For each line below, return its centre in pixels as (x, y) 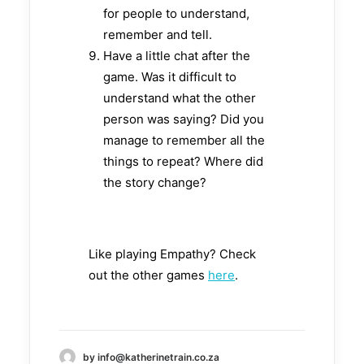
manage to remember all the (184, 141)
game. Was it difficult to (170, 77)
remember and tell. (158, 35)
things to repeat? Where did (183, 162)
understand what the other (180, 98)
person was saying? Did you (184, 119)
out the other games (148, 275)
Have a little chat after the (177, 56)
